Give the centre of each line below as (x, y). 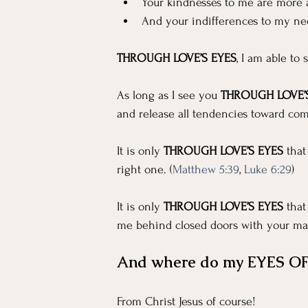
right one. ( (145, 169)
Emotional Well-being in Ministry (161, 55)
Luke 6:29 (268, 169)
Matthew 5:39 (206, 169)
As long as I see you (169, 95)
